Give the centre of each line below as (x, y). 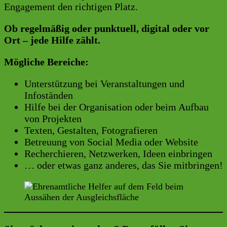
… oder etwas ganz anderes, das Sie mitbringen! (124, 165)
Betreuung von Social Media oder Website (111, 142)
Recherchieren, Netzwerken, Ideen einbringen (118, 154)
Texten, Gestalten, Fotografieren (91, 130)
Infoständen (49, 96)
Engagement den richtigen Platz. (71, 7)
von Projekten (53, 119)
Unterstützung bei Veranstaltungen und (104, 84)
